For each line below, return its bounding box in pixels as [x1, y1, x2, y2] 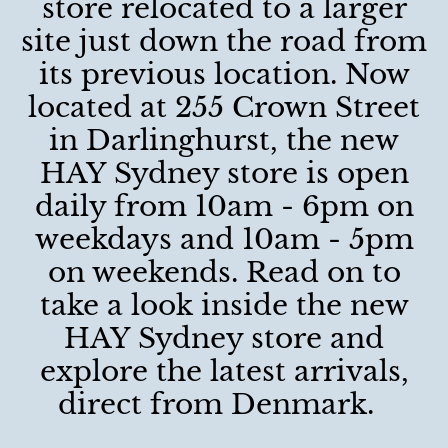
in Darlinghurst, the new [49, 123, 399, 158]
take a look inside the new [39, 288, 409, 323]
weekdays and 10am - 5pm [34, 222, 414, 257]
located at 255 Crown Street [28, 90, 420, 125]
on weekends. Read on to [47, 255, 401, 290]
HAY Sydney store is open [39, 156, 409, 191]
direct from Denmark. [58, 387, 390, 422]
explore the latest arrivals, [39, 354, 409, 389]
